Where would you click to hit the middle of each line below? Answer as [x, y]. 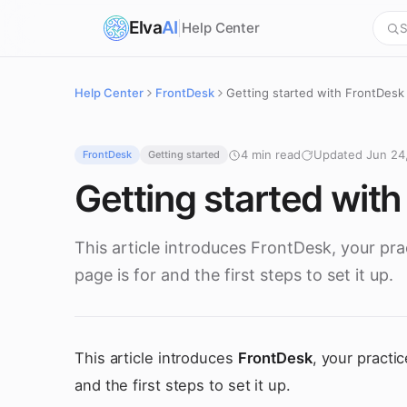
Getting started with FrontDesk [315, 93]
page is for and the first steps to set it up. [234, 275]
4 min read [271, 154]
